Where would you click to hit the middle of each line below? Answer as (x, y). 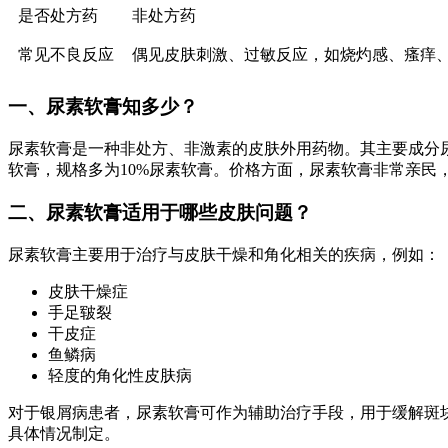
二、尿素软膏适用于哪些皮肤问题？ (160, 212)
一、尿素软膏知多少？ (103, 107)
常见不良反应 (66, 54)
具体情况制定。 (64, 433)
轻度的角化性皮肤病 (120, 375)
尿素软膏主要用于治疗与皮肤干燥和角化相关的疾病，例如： (224, 254)
